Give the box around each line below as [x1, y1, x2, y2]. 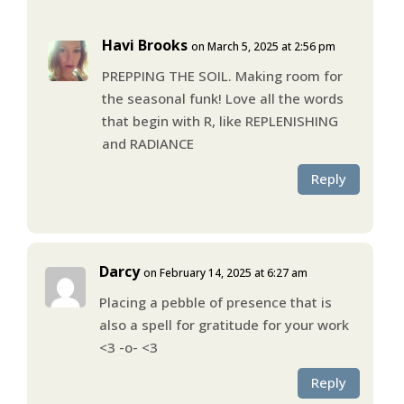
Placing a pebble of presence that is [98, 292, 332, 311]
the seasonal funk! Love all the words [101, 88, 344, 107]
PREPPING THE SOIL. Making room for [101, 66, 343, 85]
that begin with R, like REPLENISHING [101, 111, 338, 130]
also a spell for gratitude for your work [98, 315, 349, 334]
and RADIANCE [101, 133, 194, 152]
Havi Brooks [101, 34, 188, 55]
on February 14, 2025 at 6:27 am [142, 264, 308, 280]
